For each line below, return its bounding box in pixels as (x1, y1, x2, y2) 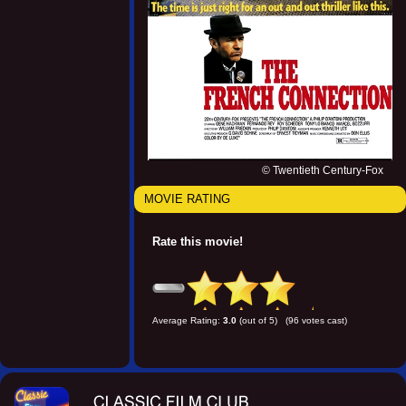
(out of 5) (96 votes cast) (237, 315, 347, 326)
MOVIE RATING (144, 192, 231, 207)
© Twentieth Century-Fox (262, 164, 383, 178)
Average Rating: (152, 315, 223, 326)
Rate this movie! (152, 235, 243, 249)
